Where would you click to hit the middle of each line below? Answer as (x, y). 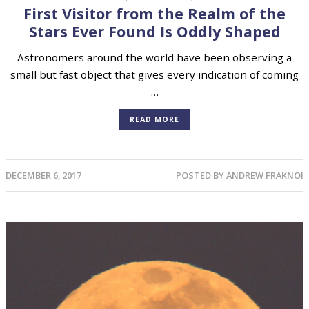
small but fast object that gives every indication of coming (154, 74)
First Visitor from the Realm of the (154, 13)
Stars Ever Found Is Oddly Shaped (154, 31)
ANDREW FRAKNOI (265, 175)
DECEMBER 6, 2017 (43, 175)
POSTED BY (201, 175)
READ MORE (154, 119)
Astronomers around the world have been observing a (154, 57)
